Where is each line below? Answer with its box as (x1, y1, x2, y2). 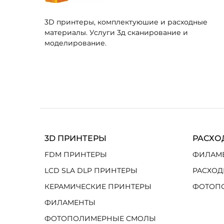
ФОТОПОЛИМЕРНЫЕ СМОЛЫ (44, 214, 156, 223)
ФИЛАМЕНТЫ (44, 198, 95, 207)
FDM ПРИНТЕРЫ (44, 150, 107, 159)
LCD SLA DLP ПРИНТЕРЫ (44, 166, 137, 175)
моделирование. (44, 38, 106, 47)
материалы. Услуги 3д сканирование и (44, 28, 188, 37)
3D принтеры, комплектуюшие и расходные (44, 17, 207, 26)
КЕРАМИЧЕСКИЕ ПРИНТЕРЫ (44, 182, 151, 191)
